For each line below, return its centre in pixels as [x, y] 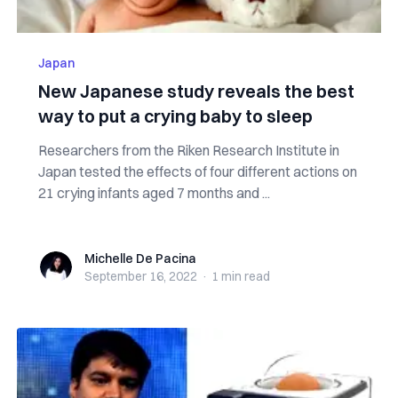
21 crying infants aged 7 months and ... [154, 193]
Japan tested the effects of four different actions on [197, 171]
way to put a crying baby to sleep [175, 116]
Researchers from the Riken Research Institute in [188, 150]
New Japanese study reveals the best [196, 91]
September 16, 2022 [140, 276]
